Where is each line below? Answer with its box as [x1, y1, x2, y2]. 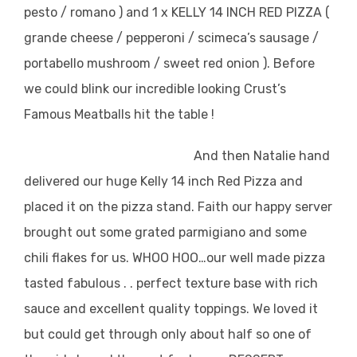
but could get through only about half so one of [24, 326, 312, 342]
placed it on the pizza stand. [24, 198, 198, 214]
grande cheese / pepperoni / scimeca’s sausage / [24, 29, 319, 45]
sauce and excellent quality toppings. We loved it [24, 300, 318, 316]
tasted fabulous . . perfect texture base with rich [24, 275, 318, 291]
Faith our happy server [198, 198, 332, 214]
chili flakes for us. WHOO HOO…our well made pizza [24, 249, 325, 265]
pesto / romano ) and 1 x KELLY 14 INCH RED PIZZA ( [24, 4, 330, 20]
